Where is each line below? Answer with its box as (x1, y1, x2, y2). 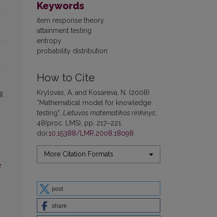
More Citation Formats (44, 150, 113, 158)
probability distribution (37, 47, 108, 55)
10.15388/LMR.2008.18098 (48, 129, 134, 138)
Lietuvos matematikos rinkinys (63, 109, 155, 117)
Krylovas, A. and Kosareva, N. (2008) (37, 89, 150, 97)
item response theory (37, 16, 104, 25)
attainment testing (37, 27, 92, 35)
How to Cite (37, 72, 95, 84)
